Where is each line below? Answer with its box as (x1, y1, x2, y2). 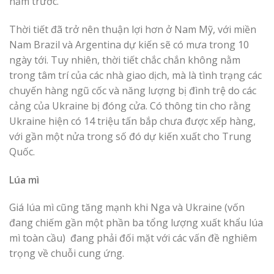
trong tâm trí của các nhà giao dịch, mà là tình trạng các (9, 68, 262, 82)
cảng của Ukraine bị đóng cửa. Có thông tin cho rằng (9, 98, 251, 113)
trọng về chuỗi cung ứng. (9, 246, 124, 261)
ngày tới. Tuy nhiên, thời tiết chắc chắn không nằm (9, 53, 240, 67)
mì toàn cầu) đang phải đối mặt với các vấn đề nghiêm (9, 231, 257, 245)
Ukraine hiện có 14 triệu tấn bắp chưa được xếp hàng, (9, 114, 256, 128)
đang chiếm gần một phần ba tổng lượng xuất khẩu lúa (9, 216, 263, 230)
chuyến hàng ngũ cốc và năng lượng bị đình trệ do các (9, 83, 256, 97)
